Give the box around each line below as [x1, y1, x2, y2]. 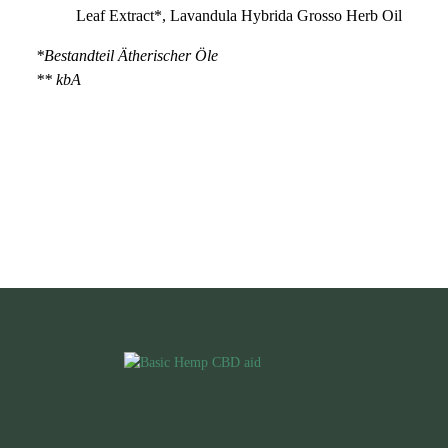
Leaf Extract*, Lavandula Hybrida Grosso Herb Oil [76, 6, 402, 24]
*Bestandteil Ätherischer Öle [36, 46, 218, 64]
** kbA [36, 70, 81, 88]
